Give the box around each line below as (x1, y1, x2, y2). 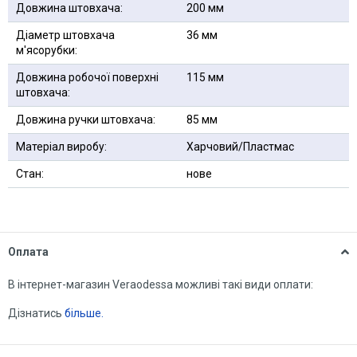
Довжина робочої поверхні (16, 70, 159, 84)
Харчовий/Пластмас (186, 139, 294, 153)
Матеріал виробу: (16, 139, 107, 153)
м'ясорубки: (16, 43, 77, 57)
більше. (65, 306, 104, 320)
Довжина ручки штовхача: (16, 112, 155, 126)
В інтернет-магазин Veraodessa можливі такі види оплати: (8, 277, 313, 291)
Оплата (8, 245, 49, 258)
